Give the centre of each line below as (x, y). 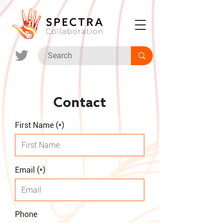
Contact (80, 103)
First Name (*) (40, 125)
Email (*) (30, 170)
